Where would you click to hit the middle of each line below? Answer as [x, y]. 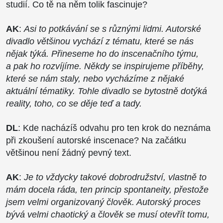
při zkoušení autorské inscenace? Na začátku [96, 140]
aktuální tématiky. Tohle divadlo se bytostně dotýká [107, 91]
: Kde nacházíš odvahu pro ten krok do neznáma [114, 128]
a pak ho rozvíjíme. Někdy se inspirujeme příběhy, [105, 66]
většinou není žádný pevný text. [69, 153]
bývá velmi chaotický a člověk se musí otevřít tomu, [108, 214]
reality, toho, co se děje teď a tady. [74, 103]
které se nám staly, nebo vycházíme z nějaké [95, 78]
